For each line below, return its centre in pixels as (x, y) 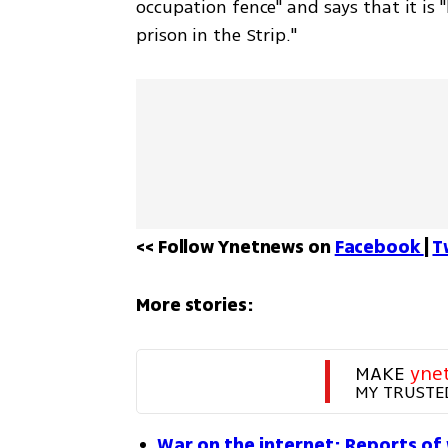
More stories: (195, 305)
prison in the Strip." (219, 35)
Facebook (379, 247)
